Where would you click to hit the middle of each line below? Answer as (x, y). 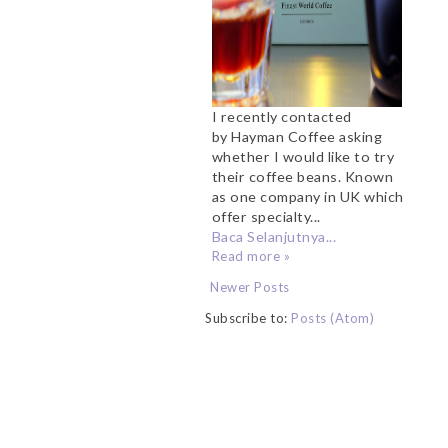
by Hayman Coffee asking (297, 136)
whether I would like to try (303, 156)
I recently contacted (281, 116)
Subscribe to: (248, 317)
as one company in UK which (307, 196)
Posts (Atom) (332, 317)
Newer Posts (250, 286)
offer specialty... (266, 216)
